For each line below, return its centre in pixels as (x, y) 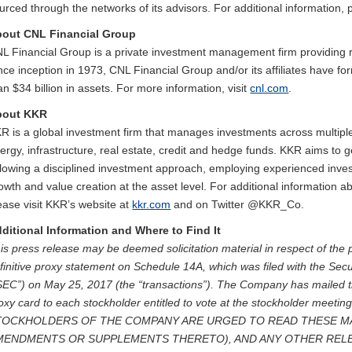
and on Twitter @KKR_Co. (238, 204)
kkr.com (152, 204)
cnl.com (269, 88)
